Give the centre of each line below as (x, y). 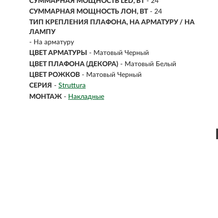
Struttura (72, 86)
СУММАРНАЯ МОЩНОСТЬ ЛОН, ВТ (89, 12)
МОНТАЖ (45, 97)
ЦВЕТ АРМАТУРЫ (58, 53)
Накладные (86, 97)
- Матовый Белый (148, 64)
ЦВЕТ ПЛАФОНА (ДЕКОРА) (74, 64)
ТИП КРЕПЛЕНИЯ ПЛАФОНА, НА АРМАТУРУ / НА (112, 23)
